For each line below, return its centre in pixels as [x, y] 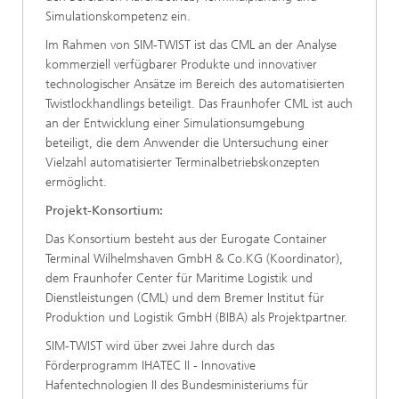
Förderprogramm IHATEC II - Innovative [151, 366]
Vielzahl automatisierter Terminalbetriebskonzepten [183, 163]
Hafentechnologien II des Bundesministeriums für [177, 386]
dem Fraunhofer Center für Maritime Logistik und [179, 279]
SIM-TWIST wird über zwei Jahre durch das [160, 346]
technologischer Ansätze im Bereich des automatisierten [195, 85]
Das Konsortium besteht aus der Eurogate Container [186, 240]
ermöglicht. [76, 183]
